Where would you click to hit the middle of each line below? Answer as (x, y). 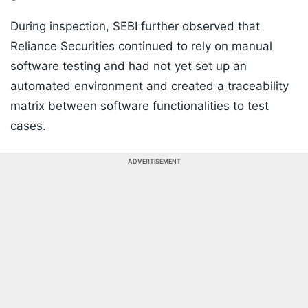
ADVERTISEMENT (154, 162)
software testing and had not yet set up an (129, 66)
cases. (28, 126)
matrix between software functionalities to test (140, 106)
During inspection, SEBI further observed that (135, 26)
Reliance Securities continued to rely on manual (141, 46)
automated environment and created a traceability (150, 86)
